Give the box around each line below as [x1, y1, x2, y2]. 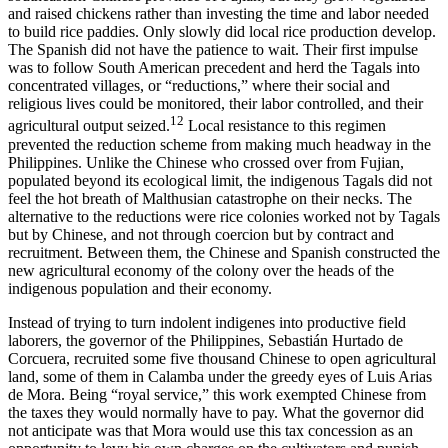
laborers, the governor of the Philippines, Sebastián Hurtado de [8, 331, 403, 349]
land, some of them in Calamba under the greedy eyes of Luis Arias [8, 367, 432, 385]
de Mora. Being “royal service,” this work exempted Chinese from [8, 385, 426, 403]
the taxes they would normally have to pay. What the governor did [8, 403, 424, 421]
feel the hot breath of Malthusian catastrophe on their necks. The [8, 189, 412, 207]
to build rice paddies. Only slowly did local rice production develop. [8, 23, 436, 41]
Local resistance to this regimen [184, 117, 386, 135]
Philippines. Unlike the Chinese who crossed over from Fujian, [8, 153, 404, 171]
